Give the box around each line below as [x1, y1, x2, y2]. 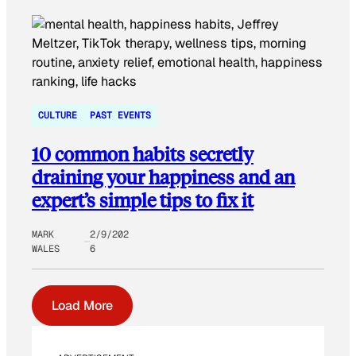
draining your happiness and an [32, 164, 295, 190]
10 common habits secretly [32, 141, 253, 167]
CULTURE [38, 109, 77, 122]
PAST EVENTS [90, 109, 151, 122]
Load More [52, 297, 113, 315]
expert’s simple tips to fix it [32, 188, 253, 213]
